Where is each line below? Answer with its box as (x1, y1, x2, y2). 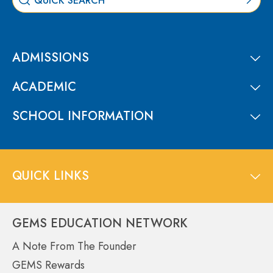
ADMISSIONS (12, 49, 89, 67)
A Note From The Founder (12, 238, 136, 255)
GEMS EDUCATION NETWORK (12, 214, 188, 233)
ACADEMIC (12, 78, 76, 96)
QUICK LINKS (12, 167, 89, 185)
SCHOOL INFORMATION (12, 107, 154, 126)
